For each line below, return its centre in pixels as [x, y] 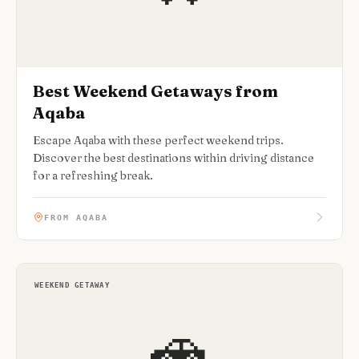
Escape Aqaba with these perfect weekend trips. [158, 140]
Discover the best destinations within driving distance [173, 158]
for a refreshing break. [93, 175]
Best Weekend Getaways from [155, 91]
